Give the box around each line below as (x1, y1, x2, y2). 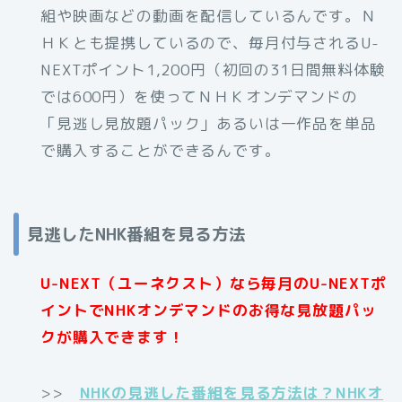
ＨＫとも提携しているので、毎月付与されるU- (40, 31, 380, 53)
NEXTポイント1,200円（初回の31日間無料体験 (40, 58, 386, 80)
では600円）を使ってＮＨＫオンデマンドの (40, 85, 358, 107)
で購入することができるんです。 (40, 139, 281, 161)
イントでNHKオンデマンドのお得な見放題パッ (40, 300, 377, 321)
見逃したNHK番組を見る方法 (27, 223, 246, 247)
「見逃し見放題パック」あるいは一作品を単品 (40, 112, 377, 134)
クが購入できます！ (40, 327, 185, 348)
